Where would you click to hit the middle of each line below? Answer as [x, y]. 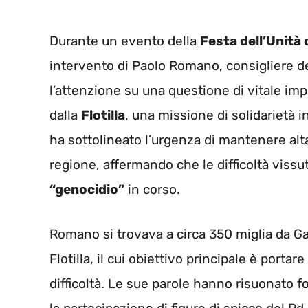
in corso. [152, 190]
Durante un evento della [125, 41]
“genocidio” [87, 190]
